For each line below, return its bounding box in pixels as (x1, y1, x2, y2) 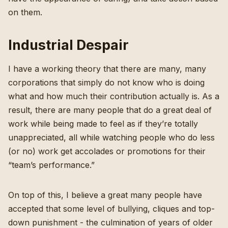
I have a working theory (8, 63, 101, 74)
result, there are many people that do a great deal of (8, 104, 212, 115)
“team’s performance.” (8, 159, 95, 170)
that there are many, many (101, 63, 206, 74)
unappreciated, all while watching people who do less (8, 132, 215, 142)
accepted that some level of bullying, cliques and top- (8, 203, 215, 214)
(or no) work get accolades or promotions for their (8, 146, 206, 156)
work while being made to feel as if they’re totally (8, 118, 198, 129)
